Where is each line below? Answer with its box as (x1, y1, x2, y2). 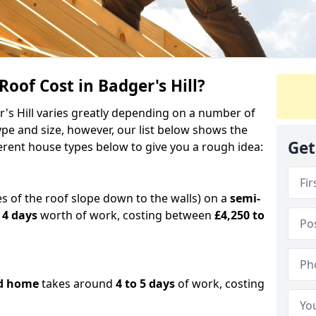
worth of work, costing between (37, 207, 214, 223)
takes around (42, 275, 113, 291)
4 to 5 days (113, 275, 178, 291)
